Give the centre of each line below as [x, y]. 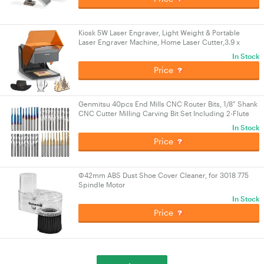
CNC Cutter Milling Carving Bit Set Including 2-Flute [164, 113]
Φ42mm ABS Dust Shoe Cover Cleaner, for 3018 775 [164, 175]
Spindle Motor [102, 184]
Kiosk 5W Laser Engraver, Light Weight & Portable [159, 32]
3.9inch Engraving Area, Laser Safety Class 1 [151, 51]
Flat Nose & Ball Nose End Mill [127, 123]
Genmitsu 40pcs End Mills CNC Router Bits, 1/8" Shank [168, 104]
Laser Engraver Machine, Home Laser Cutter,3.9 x [159, 42]
